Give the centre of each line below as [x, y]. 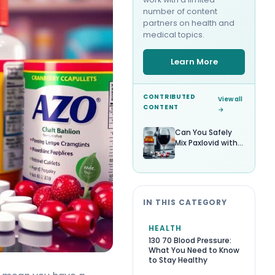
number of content [180, 11]
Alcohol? [191, 153]
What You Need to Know [194, 250]
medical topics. [174, 34]
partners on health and [189, 23]
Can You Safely [203, 132]
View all [230, 99]
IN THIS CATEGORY [185, 202]
